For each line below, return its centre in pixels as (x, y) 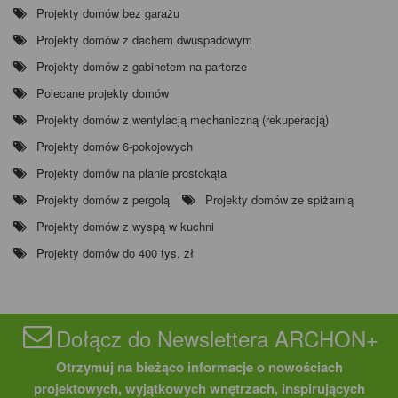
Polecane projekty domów (103, 93)
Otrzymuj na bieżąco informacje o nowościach (199, 367)
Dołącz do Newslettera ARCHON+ (218, 338)
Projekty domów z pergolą (103, 200)
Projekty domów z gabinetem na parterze (142, 67)
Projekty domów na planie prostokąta (131, 173)
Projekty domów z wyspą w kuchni (125, 227)
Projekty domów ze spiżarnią (279, 200)
